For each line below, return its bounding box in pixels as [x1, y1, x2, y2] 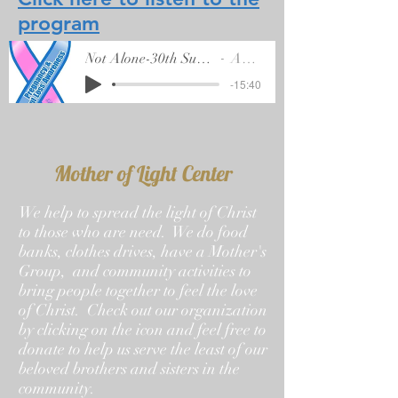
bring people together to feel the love [19, 281, 258, 300]
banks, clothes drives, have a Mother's [19, 242, 267, 261]
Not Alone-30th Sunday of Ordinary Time [196, 49, 211, 68]
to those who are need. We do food [19, 222, 248, 242]
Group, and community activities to [19, 261, 251, 281]
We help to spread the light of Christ [19, 203, 257, 222]
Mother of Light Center [53, 160, 233, 187]
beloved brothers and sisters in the [19, 359, 240, 378]
